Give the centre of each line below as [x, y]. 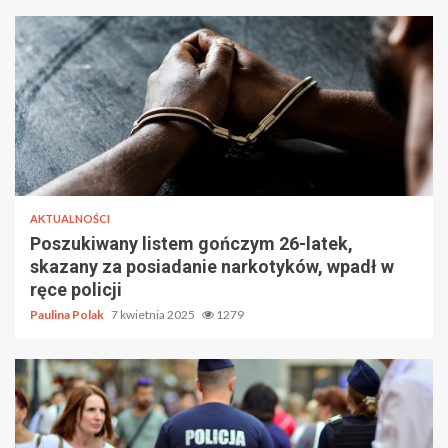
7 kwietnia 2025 [154, 314]
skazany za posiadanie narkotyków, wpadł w [212, 266]
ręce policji [76, 289]
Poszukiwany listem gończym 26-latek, [191, 243]
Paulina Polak [68, 314]
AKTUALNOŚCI [70, 218]
